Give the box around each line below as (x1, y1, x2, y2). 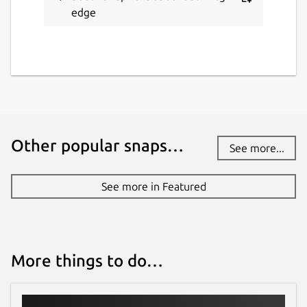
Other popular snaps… (11, 136, 184, 155)
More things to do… (11, 251, 163, 270)
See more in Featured (101, 180, 206, 193)
